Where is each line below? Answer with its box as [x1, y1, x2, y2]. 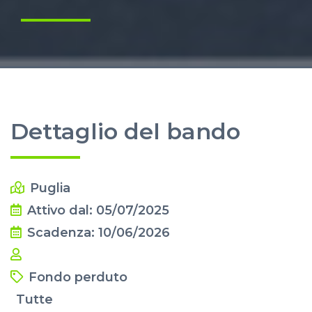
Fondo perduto [29, 270, 127, 286]
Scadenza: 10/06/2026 [27, 225, 170, 241]
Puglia [30, 180, 70, 196]
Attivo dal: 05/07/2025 [27, 203, 169, 219]
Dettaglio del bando [10, 118, 240, 146]
